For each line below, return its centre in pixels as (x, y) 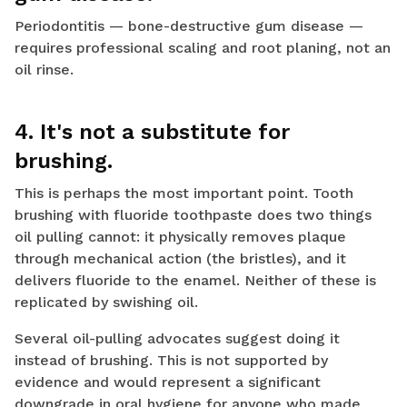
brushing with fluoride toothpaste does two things (193, 215)
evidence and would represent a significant (168, 382)
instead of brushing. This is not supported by (171, 361)
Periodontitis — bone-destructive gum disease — (189, 26)
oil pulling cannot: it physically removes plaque (180, 237)
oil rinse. (44, 70)
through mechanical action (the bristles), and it (180, 259)
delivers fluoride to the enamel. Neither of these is (195, 281)
